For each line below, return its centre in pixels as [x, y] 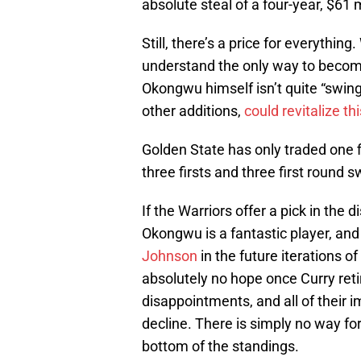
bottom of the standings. [220, 346]
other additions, [193, 111]
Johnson [170, 256]
